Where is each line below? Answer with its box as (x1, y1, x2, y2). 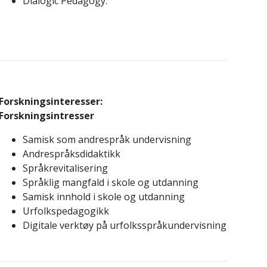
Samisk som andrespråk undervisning (22, 133, 191, 146)
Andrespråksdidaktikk (22, 147, 123, 160)
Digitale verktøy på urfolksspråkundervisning (22, 219, 226, 232)
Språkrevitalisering (22, 162, 108, 175)
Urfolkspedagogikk (22, 204, 109, 218)
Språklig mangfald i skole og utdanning (22, 176, 198, 189)
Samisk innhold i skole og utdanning (22, 190, 185, 203)
